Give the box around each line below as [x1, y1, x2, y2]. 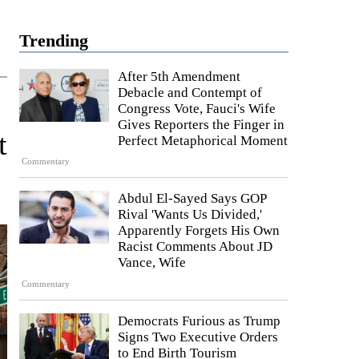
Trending [19, 30, 88, 50]
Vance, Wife [118, 255, 186, 271]
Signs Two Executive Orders [118, 329, 278, 345]
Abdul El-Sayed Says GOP [118, 191, 266, 207]
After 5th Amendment [118, 69, 240, 84]
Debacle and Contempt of [118, 85, 262, 100]
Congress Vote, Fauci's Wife [118, 101, 276, 116]
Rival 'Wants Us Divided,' [118, 207, 262, 223]
